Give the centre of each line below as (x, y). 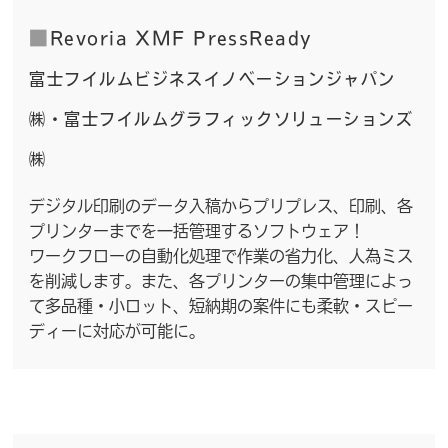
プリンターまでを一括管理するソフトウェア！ (197, 229)
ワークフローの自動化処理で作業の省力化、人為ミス (221, 254)
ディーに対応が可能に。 (117, 329)
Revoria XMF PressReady (181, 36)
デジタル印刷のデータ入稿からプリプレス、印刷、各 (221, 204)
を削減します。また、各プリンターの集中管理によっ (221, 279)
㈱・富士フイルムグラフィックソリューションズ (221, 117)
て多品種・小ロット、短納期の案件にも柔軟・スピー (221, 304)
